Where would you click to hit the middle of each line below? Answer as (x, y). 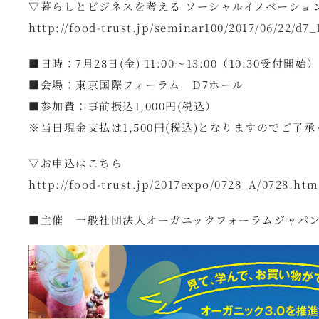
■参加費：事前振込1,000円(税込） (123, 106)
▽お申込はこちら (76, 163)
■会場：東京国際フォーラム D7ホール (136, 84)
